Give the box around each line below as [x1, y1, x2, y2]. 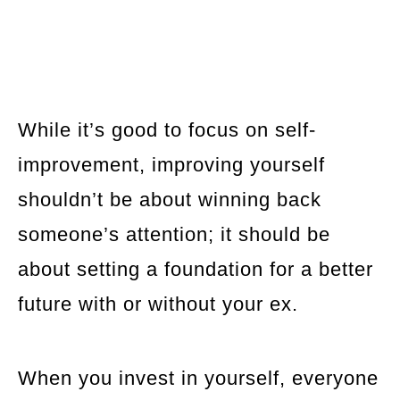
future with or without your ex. [18, 292, 298, 315]
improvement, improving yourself [18, 153, 325, 176]
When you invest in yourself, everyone [18, 366, 379, 389]
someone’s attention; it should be [18, 222, 330, 246]
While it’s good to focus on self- [18, 118, 316, 141]
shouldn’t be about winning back [18, 187, 321, 211]
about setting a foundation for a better [18, 257, 373, 280]
